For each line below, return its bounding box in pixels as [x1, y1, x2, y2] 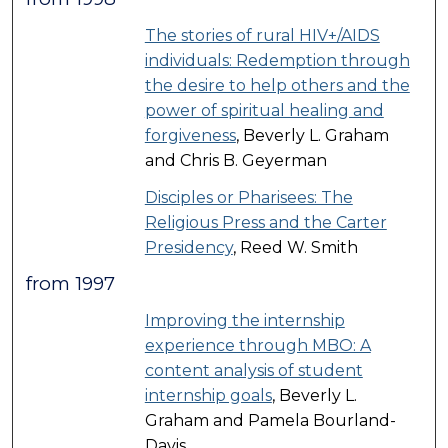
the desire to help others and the [144, 75, 410, 95]
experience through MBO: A [144, 335, 371, 355]
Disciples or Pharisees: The [144, 187, 353, 207]
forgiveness [144, 125, 236, 145]
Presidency [144, 237, 233, 257]
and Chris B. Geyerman [144, 150, 327, 170]
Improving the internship [144, 310, 345, 330]
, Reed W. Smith [232, 237, 358, 257]
